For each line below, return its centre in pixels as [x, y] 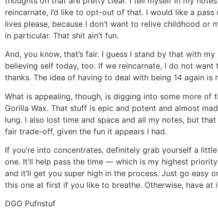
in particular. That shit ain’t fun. [62, 35]
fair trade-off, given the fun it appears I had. [86, 131]
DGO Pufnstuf [30, 204]
